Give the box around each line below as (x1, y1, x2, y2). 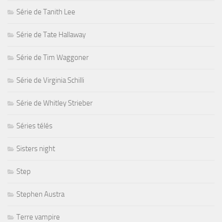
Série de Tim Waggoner (16, 53, 89, 62)
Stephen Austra (16, 189, 64, 199)
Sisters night (16, 144, 55, 153)
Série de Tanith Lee (16, 7, 75, 16)
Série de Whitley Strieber (16, 98, 93, 108)
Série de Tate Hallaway (16, 30, 86, 39)
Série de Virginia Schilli (16, 75, 84, 85)
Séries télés (16, 121, 53, 130)
